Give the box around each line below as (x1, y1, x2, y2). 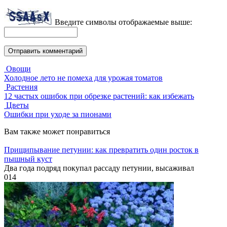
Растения (6, 83, 37, 92)
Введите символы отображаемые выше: (55, 18, 192, 27)
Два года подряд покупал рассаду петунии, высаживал (4, 164, 194, 173)
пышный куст (4, 155, 52, 164)
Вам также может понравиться (4, 127, 110, 136)
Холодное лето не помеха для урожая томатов (4, 73, 163, 83)
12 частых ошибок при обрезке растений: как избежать (4, 92, 194, 101)
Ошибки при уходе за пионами (4, 110, 111, 119)
